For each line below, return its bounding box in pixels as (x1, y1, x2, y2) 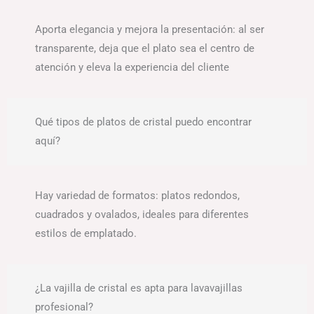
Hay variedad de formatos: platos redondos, (35, 189, 240, 203)
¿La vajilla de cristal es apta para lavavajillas (35, 282, 243, 295)
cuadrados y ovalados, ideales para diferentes (35, 208, 249, 221)
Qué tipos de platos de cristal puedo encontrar (35, 116, 252, 129)
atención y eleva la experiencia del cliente (35, 61, 229, 74)
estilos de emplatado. (35, 227, 137, 240)
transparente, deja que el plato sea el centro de (35, 42, 254, 55)
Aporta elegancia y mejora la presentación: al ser (35, 23, 264, 36)
